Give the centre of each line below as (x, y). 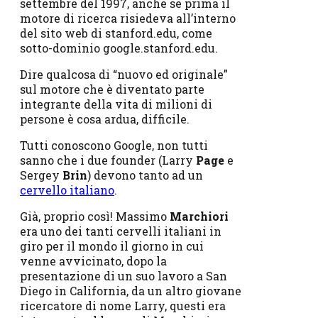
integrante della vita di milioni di (116, 104)
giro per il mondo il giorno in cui (112, 246)
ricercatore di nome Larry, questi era (123, 305)
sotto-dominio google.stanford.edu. (119, 48)
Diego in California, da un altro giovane (131, 290)
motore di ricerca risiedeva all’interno (128, 18)
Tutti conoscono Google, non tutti (114, 145)
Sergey (40, 175)
